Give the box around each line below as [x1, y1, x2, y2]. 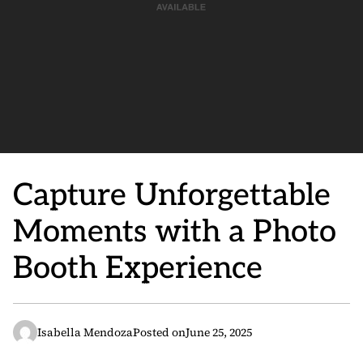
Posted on [133, 324, 186, 340]
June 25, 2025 [186, 324, 252, 340]
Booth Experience [13, 250, 263, 287]
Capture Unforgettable [13, 177, 331, 214]
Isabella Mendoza [37, 324, 133, 340]
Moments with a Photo [13, 214, 336, 250]
